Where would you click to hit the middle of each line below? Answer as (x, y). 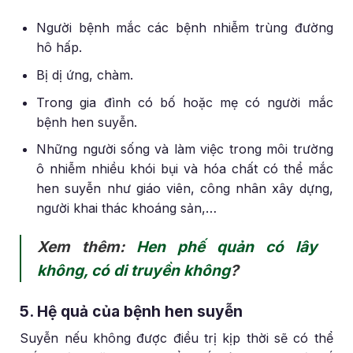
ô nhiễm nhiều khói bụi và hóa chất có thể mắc (185, 169)
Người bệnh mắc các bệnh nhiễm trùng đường (185, 28)
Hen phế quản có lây (227, 247)
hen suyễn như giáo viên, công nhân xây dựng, (185, 189)
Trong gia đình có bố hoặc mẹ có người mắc (185, 102)
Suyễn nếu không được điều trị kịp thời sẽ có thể (176, 338)
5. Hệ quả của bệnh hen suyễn (132, 311)
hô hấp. (59, 48)
